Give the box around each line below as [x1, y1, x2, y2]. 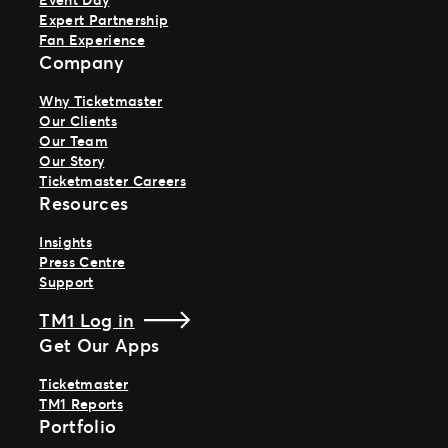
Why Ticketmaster [39, 90, 163, 110]
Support [39, 271, 94, 291]
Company [39, 49, 125, 74]
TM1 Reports [39, 393, 123, 413]
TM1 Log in [39, 307, 135, 332]
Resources [39, 190, 129, 215]
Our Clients [39, 110, 117, 130]
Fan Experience [39, 29, 145, 49]
